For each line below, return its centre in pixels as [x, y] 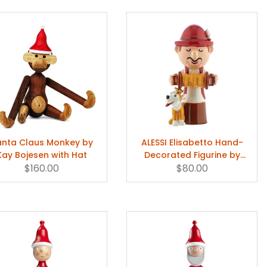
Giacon [192, 180]
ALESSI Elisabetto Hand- [192, 142]
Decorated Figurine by [192, 155]
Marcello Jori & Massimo [192, 167]
